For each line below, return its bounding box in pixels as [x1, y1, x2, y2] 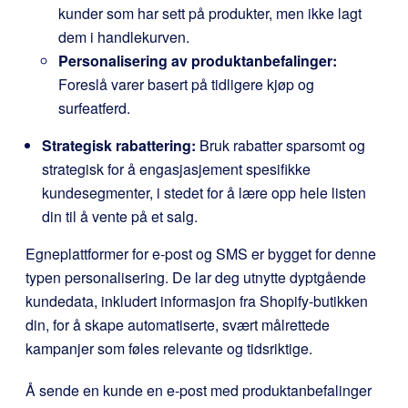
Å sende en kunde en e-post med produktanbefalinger [25, 380, 372, 401]
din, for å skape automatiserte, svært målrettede [25, 314, 330, 335]
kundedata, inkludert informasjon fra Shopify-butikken [25, 291, 368, 311]
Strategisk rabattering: [42, 135, 196, 156]
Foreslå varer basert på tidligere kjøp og [58, 74, 314, 95]
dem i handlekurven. [58, 26, 189, 47]
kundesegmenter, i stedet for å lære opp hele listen [42, 182, 366, 203]
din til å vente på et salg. [42, 206, 198, 227]
